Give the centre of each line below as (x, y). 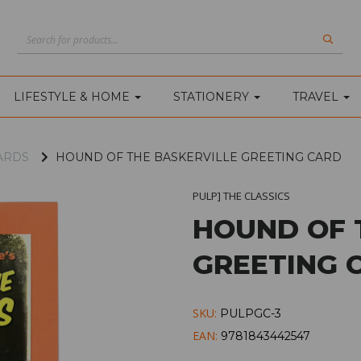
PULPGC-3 (251, 313)
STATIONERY (213, 96)
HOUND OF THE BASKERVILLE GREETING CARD (197, 157)
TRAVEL (317, 96)
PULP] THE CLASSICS (241, 195)
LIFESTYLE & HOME (73, 96)
